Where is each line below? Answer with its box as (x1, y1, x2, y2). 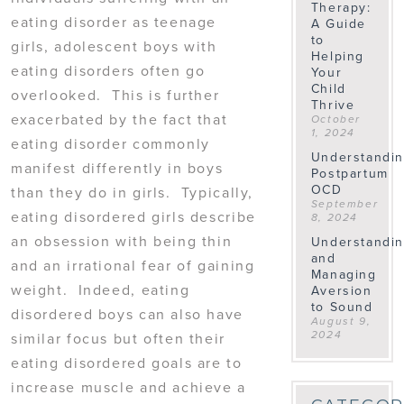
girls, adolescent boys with (11, 36, 217, 56)
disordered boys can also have (11, 304, 243, 324)
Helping (310, 47, 364, 65)
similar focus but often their (11, 328, 225, 348)
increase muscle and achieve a (11, 377, 246, 397)
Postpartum (310, 164, 389, 182)
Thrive (310, 96, 355, 114)
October (310, 113, 361, 126)
